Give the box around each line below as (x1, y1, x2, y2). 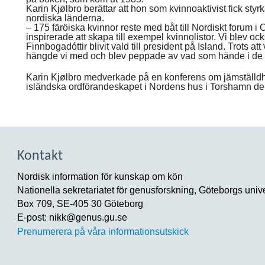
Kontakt (17, 149, 63, 163)
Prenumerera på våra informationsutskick (17, 227, 189, 237)
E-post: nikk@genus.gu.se (17, 212, 127, 222)
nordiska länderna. (26, 13, 104, 23)
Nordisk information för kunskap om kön (17, 172, 183, 182)
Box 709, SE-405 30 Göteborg (17, 199, 143, 209)
